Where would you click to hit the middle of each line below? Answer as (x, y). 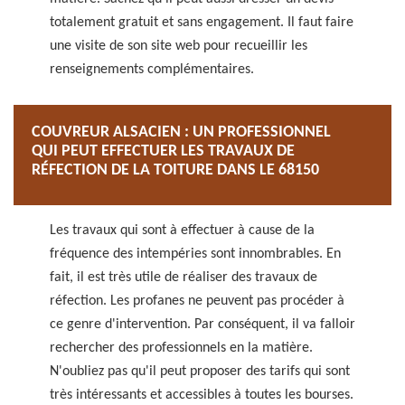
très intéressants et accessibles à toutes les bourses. (202, 395)
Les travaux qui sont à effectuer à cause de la (182, 231)
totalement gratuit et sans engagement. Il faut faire (202, 23)
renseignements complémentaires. (152, 70)
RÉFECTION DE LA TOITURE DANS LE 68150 (177, 170)
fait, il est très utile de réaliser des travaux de (184, 278)
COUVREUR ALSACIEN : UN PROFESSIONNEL (181, 132)
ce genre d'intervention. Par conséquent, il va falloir (202, 325)
